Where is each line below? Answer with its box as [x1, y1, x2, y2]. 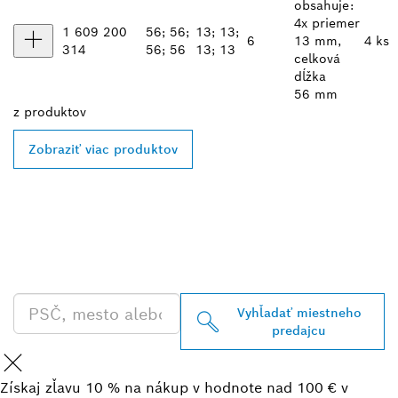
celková [294, 51, 340, 67]
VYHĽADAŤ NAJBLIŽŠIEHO [13, 199, 383, 235]
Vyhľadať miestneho [236, 305, 362, 321]
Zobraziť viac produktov [28, 141, 178, 157]
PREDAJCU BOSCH [13, 226, 278, 262]
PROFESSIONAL [13, 252, 234, 289]
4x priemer [294, 15, 360, 31]
